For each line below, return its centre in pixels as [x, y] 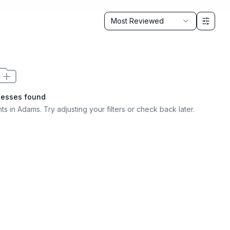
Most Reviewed [137, 21]
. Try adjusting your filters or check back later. [117, 109]
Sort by [118, 17]
